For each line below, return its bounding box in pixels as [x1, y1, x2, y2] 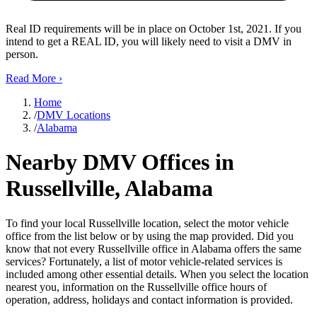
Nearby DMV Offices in [6, 149, 234, 175]
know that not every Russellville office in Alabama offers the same [6, 242, 301, 255]
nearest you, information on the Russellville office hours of [6, 280, 267, 293]
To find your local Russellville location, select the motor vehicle [6, 217, 289, 229]
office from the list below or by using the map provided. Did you [6, 229, 294, 242]
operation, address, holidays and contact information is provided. [6, 293, 293, 306]
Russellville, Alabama [6, 175, 213, 202]
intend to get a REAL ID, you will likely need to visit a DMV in [6, 35, 292, 48]
